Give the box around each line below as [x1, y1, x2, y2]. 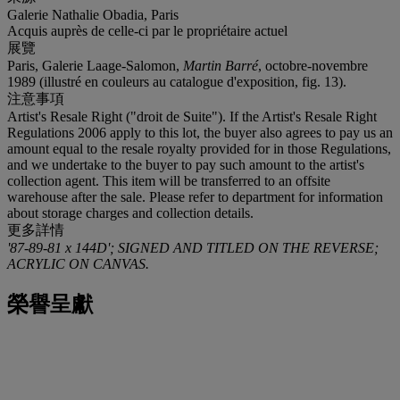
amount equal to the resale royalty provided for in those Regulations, [7, 140, 391, 156]
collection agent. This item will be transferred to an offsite [7, 172, 330, 188]
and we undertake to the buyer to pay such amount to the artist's [7, 156, 364, 172]
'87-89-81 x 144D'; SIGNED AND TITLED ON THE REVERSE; [7, 239, 379, 255]
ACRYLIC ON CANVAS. [7, 255, 149, 271]
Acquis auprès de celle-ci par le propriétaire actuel [7, 22, 287, 38]
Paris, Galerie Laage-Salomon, [7, 57, 183, 73]
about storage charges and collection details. [7, 204, 254, 221]
